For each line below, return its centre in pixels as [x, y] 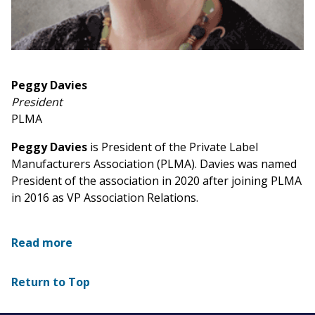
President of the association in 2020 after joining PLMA [156, 181]
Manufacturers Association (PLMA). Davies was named [154, 164]
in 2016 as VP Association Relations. [105, 198]
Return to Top [51, 282]
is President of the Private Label [174, 147]
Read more [42, 243]
